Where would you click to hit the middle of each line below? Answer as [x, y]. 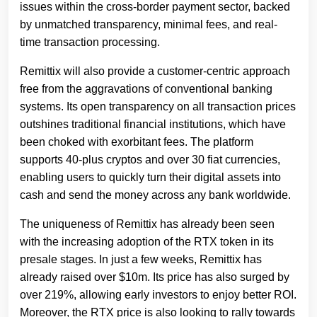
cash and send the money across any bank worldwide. [155, 195]
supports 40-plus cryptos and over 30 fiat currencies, [150, 160]
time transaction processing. [90, 42]
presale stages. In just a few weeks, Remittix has [141, 260]
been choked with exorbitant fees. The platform [137, 142]
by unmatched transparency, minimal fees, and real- [149, 25]
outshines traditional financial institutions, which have [153, 125]
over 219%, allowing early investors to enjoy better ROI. [158, 295]
